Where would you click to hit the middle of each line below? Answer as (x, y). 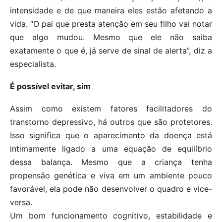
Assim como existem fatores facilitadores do (111, 108)
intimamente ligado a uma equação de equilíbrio (111, 148)
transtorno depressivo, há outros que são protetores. (111, 122)
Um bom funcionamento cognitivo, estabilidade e (111, 215)
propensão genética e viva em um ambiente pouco (111, 175)
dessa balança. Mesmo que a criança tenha (111, 162)
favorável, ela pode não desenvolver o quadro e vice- (111, 189)
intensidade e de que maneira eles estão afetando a (111, 10)
